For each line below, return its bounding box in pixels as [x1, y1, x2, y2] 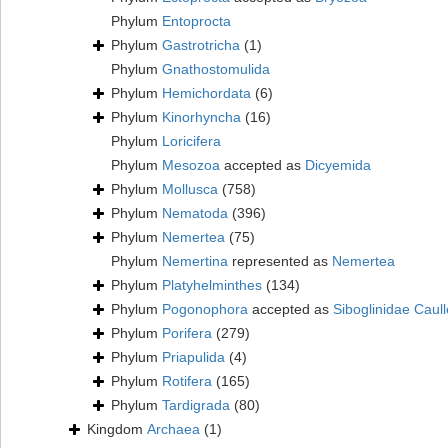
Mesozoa [162, 157, 220, 174]
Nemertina [162, 253, 228, 270]
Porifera [162, 325, 212, 342]
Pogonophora [162, 301, 248, 318]
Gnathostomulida [162, 61, 270, 78]
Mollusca [162, 181, 218, 198]
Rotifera [162, 373, 212, 390]
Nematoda [162, 205, 228, 222]
